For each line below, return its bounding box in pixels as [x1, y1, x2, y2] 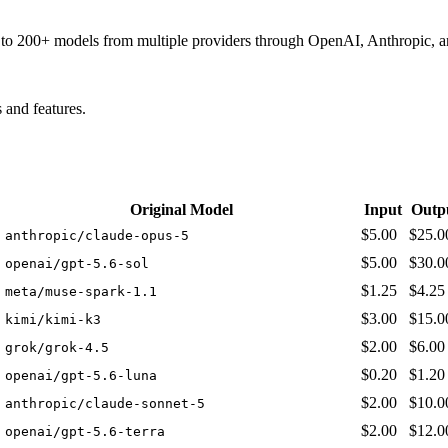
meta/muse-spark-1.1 [5, 284, 157, 300]
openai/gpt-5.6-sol [5, 256, 149, 272]
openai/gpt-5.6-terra [5, 424, 165, 440]
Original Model [129, 201, 233, 219]
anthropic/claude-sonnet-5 [5, 396, 205, 412]
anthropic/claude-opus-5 [5, 228, 189, 244]
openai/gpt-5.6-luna [5, 368, 157, 384]
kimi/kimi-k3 [5, 312, 101, 328]
